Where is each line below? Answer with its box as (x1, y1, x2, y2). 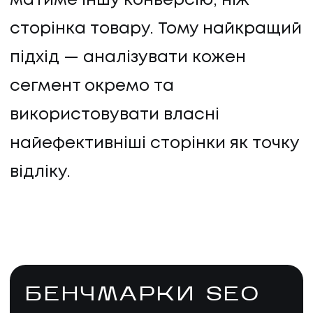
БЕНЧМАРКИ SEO (25, 286, 261, 306)
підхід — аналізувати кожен (10, 50, 246, 65)
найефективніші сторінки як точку (10, 136, 299, 151)
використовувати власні (10, 107, 219, 122)
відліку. (10, 164, 71, 180)
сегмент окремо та (10, 78, 174, 94)
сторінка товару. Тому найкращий (10, 21, 302, 36)
